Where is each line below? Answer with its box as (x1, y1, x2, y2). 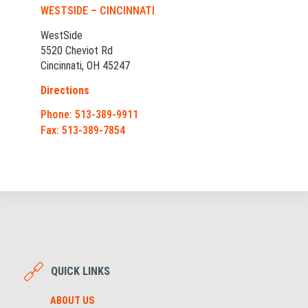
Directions (41, 84, 89, 98)
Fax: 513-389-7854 (41, 124, 125, 137)
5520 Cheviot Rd (41, 44, 113, 58)
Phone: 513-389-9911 (41, 108, 138, 122)
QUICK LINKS (50, 265, 110, 278)
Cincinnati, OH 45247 (41, 59, 130, 73)
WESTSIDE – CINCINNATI (41, 4, 155, 18)
